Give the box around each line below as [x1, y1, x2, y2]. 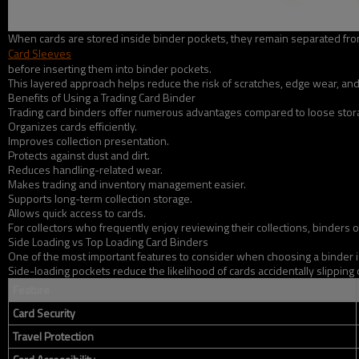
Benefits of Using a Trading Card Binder [8, 89, 196, 106]
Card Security [13, 305, 75, 321]
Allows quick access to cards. [8, 204, 146, 221]
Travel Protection [13, 328, 94, 345]
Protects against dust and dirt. [8, 147, 150, 163]
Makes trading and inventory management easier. [8, 175, 246, 192]
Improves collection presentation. [8, 132, 169, 149]
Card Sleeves [8, 45, 71, 62]
